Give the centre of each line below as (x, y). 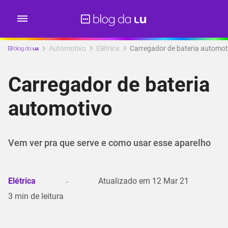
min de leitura (39, 196)
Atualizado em (124, 181)
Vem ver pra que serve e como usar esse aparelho (109, 143)
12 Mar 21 (171, 181)
